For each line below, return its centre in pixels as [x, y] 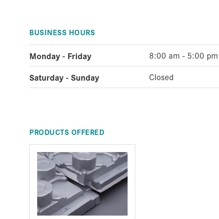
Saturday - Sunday [64, 77]
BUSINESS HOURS [62, 32]
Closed [161, 77]
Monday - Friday [60, 55]
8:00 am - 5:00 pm [184, 55]
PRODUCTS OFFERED [67, 132]
